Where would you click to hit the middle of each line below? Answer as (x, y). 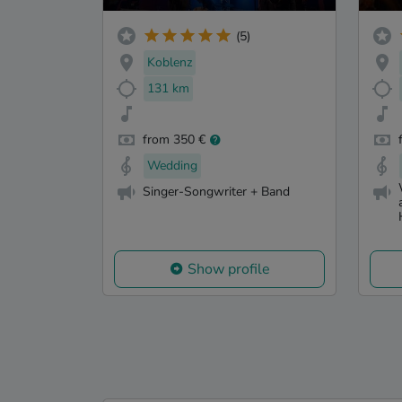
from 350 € (174, 140)
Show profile (228, 269)
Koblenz (170, 62)
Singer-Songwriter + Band (216, 191)
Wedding (172, 166)
